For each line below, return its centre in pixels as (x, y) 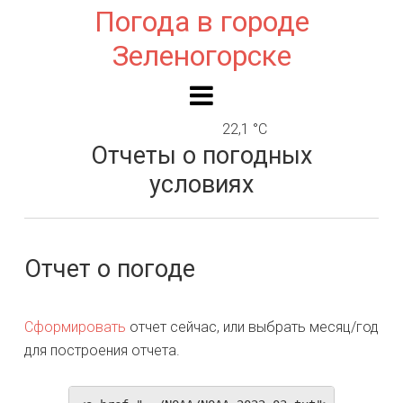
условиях (201, 184)
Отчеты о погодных (201, 156)
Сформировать (75, 327)
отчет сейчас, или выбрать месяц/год (252, 327)
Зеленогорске (201, 56)
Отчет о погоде (109, 269)
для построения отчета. (102, 350)
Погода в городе (201, 22)
